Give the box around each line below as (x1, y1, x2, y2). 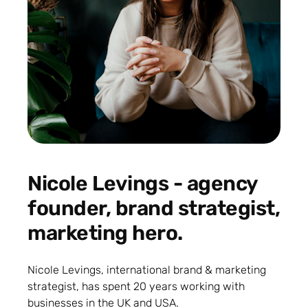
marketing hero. (27, 220, 183, 245)
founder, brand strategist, (27, 195, 280, 221)
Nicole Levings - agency (27, 170, 258, 196)
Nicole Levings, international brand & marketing (27, 263, 266, 276)
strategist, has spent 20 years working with (27, 279, 245, 293)
